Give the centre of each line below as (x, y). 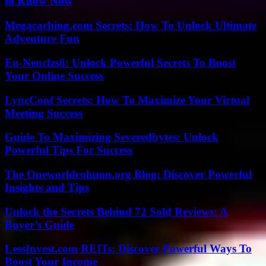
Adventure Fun (42, 39)
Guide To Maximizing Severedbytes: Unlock (112, 137)
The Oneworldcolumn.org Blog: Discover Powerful (128, 174)
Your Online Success (54, 75)
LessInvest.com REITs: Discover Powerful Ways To (128, 249)
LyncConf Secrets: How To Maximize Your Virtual (127, 100)
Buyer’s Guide (39, 224)
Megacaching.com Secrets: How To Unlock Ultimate (131, 26)
